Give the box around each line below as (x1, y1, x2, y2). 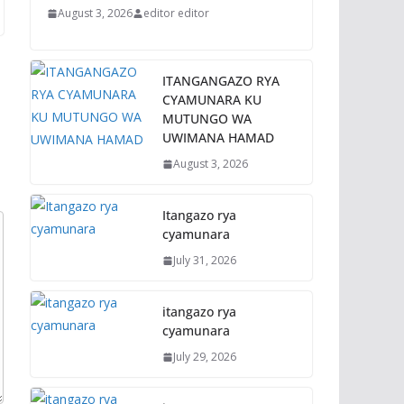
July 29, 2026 (173, 349, 236, 364)
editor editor (143, 5, 209, 21)
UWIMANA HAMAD (162, 129, 274, 146)
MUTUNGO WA (162, 110, 252, 127)
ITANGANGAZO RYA (162, 72, 280, 89)
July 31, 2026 (173, 252, 236, 268)
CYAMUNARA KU (162, 91, 262, 108)
